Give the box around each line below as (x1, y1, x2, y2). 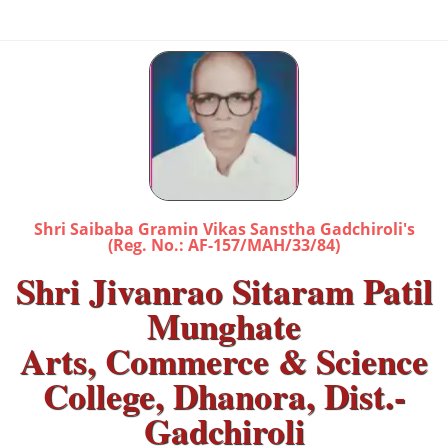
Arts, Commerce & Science (20, 335, 428, 386)
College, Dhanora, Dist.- (42, 370, 406, 421)
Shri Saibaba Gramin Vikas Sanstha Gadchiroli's (33, 218, 415, 240)
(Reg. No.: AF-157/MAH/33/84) (108, 234, 340, 256)
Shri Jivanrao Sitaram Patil (15, 265, 433, 316)
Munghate (147, 300, 301, 351)
